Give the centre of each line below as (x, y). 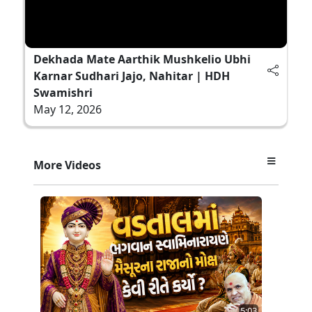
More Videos (67, 165)
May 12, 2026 (68, 109)
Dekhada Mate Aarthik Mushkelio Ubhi (142, 59)
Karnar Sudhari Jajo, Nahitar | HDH (132, 76)
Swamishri (63, 92)
